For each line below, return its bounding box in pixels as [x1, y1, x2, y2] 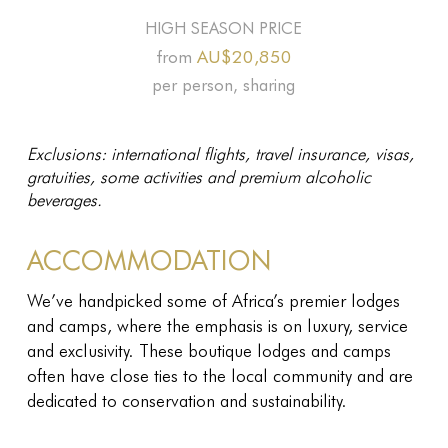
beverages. [26, 187, 102, 210]
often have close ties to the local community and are [26, 362, 413, 387]
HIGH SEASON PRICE [145, 16, 303, 38]
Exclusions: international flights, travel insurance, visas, [26, 141, 414, 164]
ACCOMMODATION [26, 241, 271, 277]
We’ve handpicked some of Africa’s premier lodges [26, 287, 400, 312]
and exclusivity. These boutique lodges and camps [26, 337, 391, 362]
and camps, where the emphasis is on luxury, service [26, 312, 408, 337]
